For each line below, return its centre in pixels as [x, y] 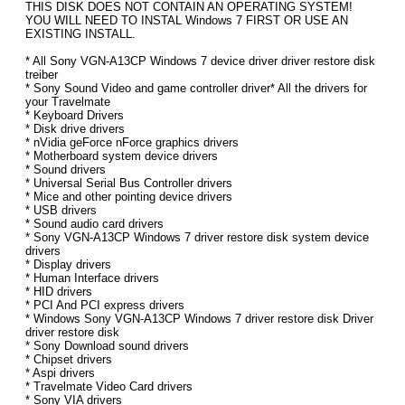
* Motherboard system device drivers [122, 156]
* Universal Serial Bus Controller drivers [129, 184]
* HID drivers [59, 292]
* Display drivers [68, 265]
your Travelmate [68, 102]
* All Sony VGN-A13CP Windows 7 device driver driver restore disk [200, 61]
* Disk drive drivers [75, 129]
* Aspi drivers [60, 373]
